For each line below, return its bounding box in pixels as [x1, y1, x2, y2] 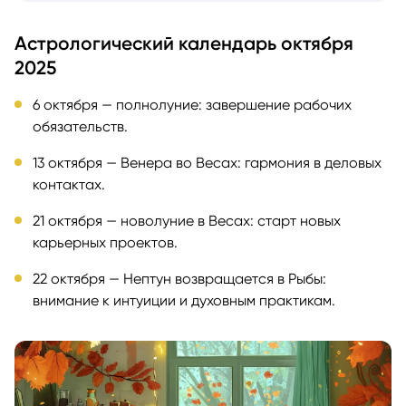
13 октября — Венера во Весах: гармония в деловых [33, 153, 382, 171]
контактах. [33, 175, 105, 193]
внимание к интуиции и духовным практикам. [33, 291, 335, 309]
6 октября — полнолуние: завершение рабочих [33, 95, 352, 113]
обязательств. [33, 117, 128, 135]
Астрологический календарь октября [14, 31, 353, 54]
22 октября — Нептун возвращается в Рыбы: [33, 269, 326, 287]
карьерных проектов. [33, 233, 178, 251]
